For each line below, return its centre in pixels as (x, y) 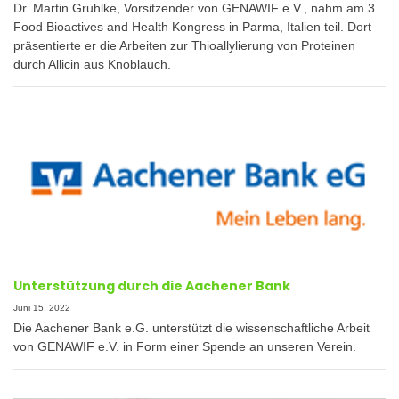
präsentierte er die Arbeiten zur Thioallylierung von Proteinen (184, 45)
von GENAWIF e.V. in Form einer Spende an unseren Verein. (185, 346)
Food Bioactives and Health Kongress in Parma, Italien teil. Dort (192, 26)
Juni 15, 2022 (42, 308)
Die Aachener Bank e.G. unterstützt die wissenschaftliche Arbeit (191, 327)
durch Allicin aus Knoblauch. (92, 64)
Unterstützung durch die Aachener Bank (152, 286)
